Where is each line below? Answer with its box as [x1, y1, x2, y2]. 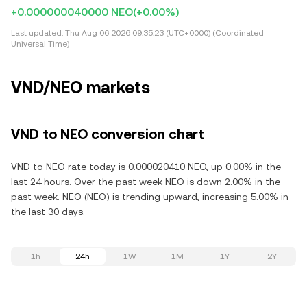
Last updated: [11, 28, 63, 38]
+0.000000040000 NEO [11, 5, 133, 19]
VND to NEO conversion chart [11, 126, 204, 143]
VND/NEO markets [11, 78, 150, 97]
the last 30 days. [11, 206, 85, 217]
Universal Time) [11, 39, 69, 49]
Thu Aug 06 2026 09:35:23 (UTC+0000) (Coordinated [63, 28, 264, 38]
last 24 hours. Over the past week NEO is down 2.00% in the [11, 176, 280, 187]
